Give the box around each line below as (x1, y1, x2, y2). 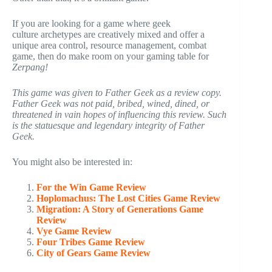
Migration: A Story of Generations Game (36, 204, 203, 215)
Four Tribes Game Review (36, 237, 145, 248)
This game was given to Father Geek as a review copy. (12, 87, 222, 98)
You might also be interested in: (12, 157, 132, 168)
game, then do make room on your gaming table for (12, 51, 209, 62)
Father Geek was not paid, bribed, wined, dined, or (12, 98, 209, 109)
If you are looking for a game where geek (12, 18, 171, 29)
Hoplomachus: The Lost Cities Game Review (36, 193, 220, 204)
